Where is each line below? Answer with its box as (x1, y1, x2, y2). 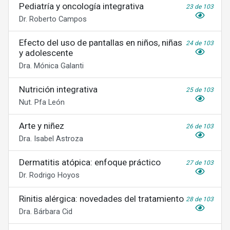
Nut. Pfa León (19, 98, 65, 107)
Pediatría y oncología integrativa (19, 1, 144, 11)
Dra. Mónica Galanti (19, 61, 84, 70)
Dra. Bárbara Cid (19, 207, 72, 216)
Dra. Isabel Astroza (19, 134, 83, 143)
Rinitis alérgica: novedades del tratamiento (19, 194, 184, 204)
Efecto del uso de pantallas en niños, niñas (19, 37, 182, 48)
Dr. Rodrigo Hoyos (19, 170, 80, 180)
